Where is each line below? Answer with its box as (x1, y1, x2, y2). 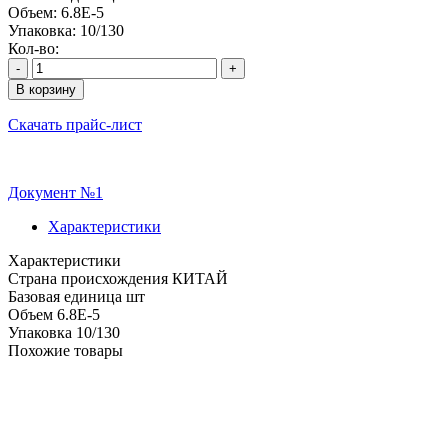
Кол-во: (8, 39, 59, 57)
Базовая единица (8, 287, 122, 305)
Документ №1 (8, 183, 103, 201)
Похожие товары (8, 341, 123, 359)
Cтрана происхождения (8, 269, 168, 287)
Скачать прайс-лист (8, 115, 142, 133)
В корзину (16, 81, 76, 97)
